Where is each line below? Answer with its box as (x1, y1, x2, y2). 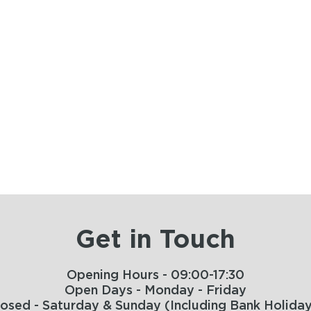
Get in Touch (76, 228, 235, 253)
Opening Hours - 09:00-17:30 (67, 269, 244, 282)
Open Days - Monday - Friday (65, 285, 246, 297)
